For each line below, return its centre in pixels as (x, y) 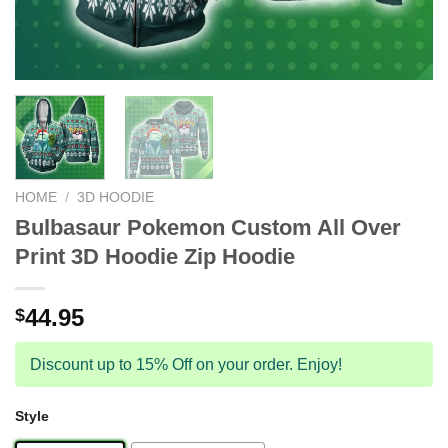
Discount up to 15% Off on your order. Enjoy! (186, 364)
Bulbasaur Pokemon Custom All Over (208, 227)
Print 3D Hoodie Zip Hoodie (155, 256)
